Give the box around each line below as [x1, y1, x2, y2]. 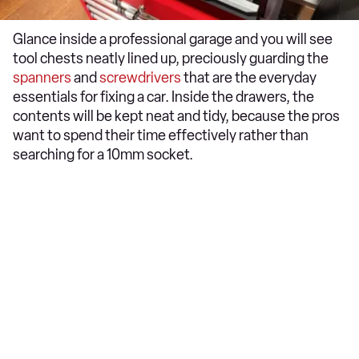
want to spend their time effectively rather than [13, 127, 309, 144]
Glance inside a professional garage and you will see [13, 30, 333, 48]
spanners [13, 69, 71, 87]
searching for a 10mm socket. [13, 146, 196, 163]
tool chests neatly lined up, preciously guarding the [13, 50, 329, 67]
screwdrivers [99, 69, 181, 87]
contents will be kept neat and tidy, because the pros [13, 107, 340, 125]
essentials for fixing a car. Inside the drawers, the [13, 88, 314, 106]
